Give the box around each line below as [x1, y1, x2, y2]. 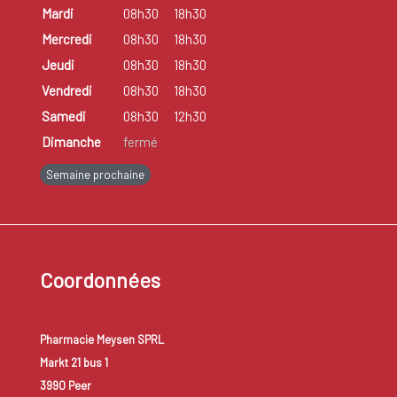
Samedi [41, 107, 86, 124]
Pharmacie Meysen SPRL [39, 332, 164, 347]
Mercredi [41, 30, 92, 47]
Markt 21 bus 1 [39, 355, 108, 370]
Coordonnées [39, 268, 160, 293]
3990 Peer [39, 378, 91, 393]
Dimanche [41, 133, 101, 150]
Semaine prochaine [45, 167, 144, 182]
